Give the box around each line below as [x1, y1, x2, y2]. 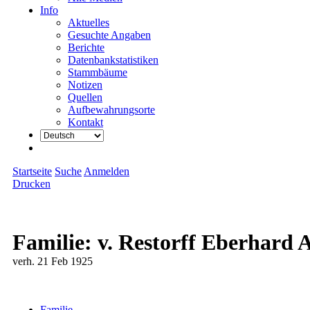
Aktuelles [68, 17, 109, 28]
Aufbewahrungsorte [68, 104, 155, 116]
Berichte [68, 42, 104, 53]
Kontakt [68, 116, 103, 128]
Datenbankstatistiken [68, 54, 158, 66]
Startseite [12, 165, 52, 177]
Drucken [12, 178, 51, 190]
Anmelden [84, 165, 129, 177]
